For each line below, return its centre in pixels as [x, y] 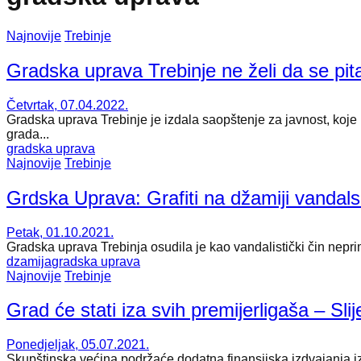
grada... [28, 134]
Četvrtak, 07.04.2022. [67, 105]
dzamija [29, 261]
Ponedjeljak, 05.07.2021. [78, 345]
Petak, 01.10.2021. [60, 232]
